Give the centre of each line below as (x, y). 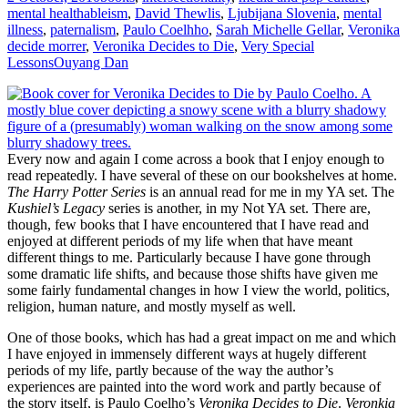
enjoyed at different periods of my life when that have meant (180, 240)
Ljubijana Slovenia (282, 13)
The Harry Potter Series (76, 191)
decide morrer (46, 46)
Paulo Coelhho (166, 29)
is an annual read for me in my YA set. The (270, 191)
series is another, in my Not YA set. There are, (238, 208)
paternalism (83, 29)
